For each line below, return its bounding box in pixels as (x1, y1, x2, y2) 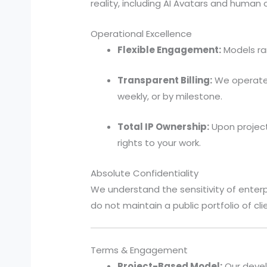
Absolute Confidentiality (91, 167, 199, 180)
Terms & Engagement (91, 243, 188, 256)
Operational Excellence (91, 27, 193, 41)
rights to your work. (117, 136, 201, 150)
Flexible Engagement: (117, 44, 222, 57)
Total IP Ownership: (117, 120, 210, 133)
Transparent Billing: (117, 74, 213, 87)
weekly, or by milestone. (117, 90, 223, 103)
